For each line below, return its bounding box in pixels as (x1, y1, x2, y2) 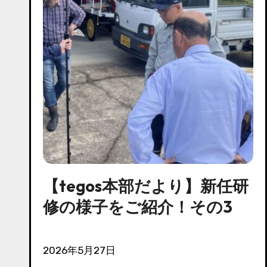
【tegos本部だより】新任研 (43, 175, 249, 196)
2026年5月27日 (49, 244, 116, 256)
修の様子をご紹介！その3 (43, 196, 232, 217)
